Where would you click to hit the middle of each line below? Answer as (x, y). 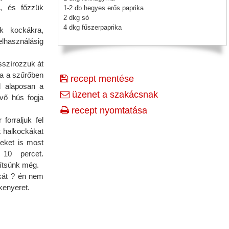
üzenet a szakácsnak (113, 94)
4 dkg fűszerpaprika (92, 27)
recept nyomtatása (108, 110)
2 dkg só (76, 17)
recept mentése (101, 78)
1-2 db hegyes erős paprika (103, 8)
